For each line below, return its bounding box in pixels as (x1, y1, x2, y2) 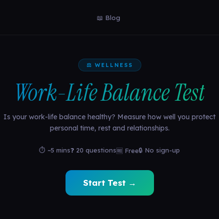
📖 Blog (96, 13, 120, 22)
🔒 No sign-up (139, 146, 180, 154)
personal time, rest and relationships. (49, 124, 170, 132)
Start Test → (83, 177, 136, 188)
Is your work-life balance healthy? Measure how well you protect (3, 112, 216, 121)
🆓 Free (116, 147, 139, 154)
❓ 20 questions (70, 146, 116, 154)
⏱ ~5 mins (39, 146, 70, 154)
